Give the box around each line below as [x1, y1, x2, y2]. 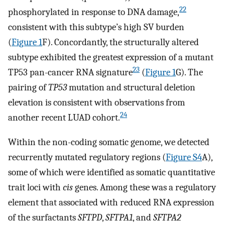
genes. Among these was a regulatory [73, 181, 216, 193]
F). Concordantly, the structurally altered [42, 37, 199, 48]
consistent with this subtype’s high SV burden [8, 22, 184, 33]
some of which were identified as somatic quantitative [8, 166, 215, 178]
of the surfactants [8, 211, 78, 223]
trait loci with [8, 181, 63, 193]
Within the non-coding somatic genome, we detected [8, 136, 209, 148]
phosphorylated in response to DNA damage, [8, 7, 179, 18]
